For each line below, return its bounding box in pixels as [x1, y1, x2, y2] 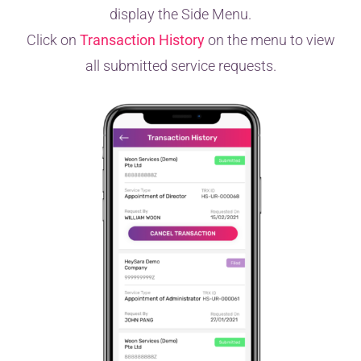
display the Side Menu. [110, 5, 251, 23]
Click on [26, 31, 80, 48]
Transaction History [79, 31, 205, 48]
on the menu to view [204, 31, 335, 48]
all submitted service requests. [85, 56, 276, 74]
